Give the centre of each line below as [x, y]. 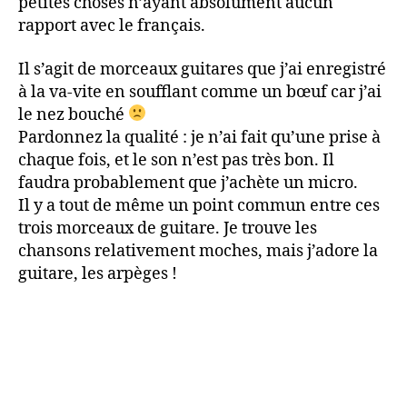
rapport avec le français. [112, 26]
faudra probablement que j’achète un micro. [188, 183]
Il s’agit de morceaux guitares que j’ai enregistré [202, 69]
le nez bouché [73, 114]
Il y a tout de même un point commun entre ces [199, 205]
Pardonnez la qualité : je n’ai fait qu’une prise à [199, 137]
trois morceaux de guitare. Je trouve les [168, 228]
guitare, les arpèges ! [98, 273]
